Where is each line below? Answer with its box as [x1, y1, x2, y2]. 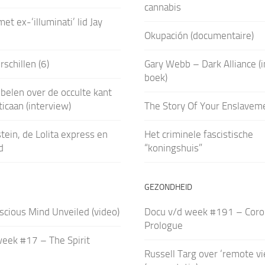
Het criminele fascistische [144, 128, 253, 140]
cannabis [144, 1, 181, 13]
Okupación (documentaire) [144, 30, 254, 41]
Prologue [144, 219, 183, 231]
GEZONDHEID [144, 182, 192, 192]
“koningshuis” [144, 142, 202, 154]
